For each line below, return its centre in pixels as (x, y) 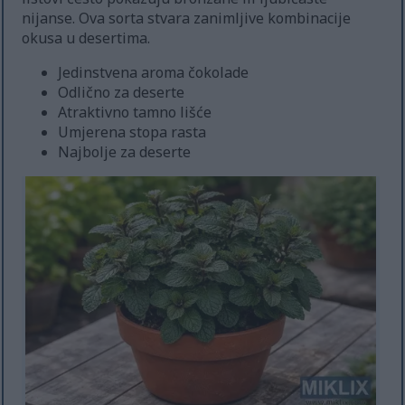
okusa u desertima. (86, 38)
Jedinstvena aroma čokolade (154, 72)
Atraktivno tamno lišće (135, 112)
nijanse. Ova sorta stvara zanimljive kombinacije (187, 18)
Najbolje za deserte (125, 151)
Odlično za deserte (122, 92)
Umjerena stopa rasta (132, 132)
